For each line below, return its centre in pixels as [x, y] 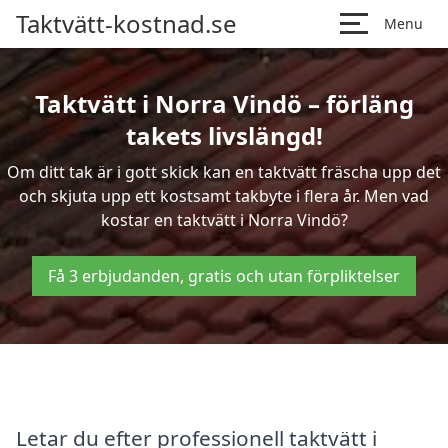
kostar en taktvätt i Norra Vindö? [224, 220]
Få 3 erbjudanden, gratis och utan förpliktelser [224, 276]
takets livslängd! [224, 135]
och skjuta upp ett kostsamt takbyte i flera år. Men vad [224, 196]
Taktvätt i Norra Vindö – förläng [224, 103]
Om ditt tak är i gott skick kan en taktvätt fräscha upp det [224, 172]
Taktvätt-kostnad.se [126, 23]
